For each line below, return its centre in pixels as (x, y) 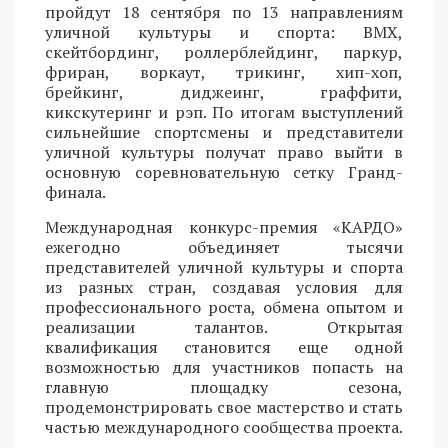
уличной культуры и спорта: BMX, (224, 32)
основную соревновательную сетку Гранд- (224, 172)
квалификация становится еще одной (224, 347)
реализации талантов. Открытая (224, 327)
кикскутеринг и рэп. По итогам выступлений (224, 112)
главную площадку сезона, (224, 387)
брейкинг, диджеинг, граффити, (224, 92)
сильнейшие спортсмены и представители (224, 132)
